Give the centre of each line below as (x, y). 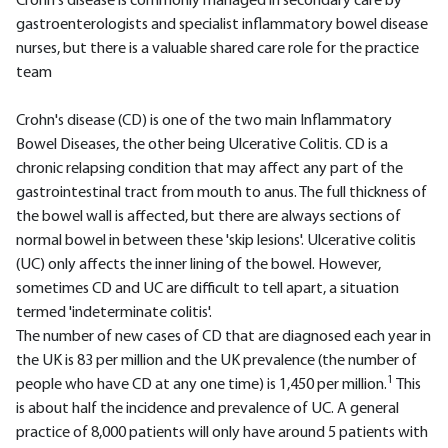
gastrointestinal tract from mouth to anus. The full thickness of (221, 193)
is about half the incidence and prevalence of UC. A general (207, 409)
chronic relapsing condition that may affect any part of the (209, 169)
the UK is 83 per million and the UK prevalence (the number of (216, 361)
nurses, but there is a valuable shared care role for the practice (217, 49)
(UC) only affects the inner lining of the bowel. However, (198, 265)
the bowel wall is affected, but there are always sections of (208, 217)
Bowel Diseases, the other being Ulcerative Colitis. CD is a (202, 145)
